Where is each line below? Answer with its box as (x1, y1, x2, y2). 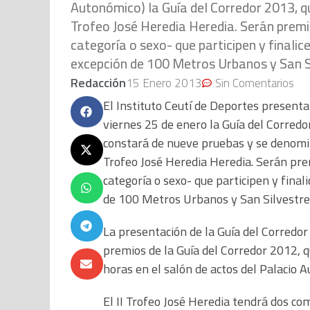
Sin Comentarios (215, 74, 294, 93)
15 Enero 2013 (126, 74, 202, 93)
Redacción (71, 73, 126, 93)
